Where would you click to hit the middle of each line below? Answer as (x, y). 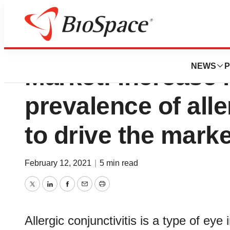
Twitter (45, 191)
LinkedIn (66, 191)
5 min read (119, 163)
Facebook (87, 191)
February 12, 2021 (59, 163)
